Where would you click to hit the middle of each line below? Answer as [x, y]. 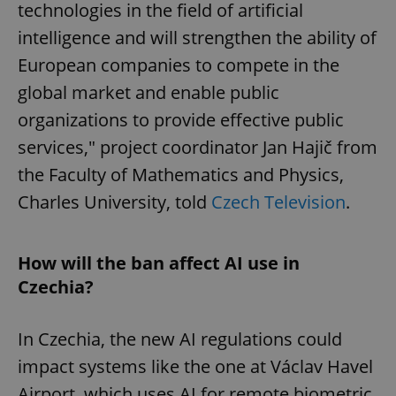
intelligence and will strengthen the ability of [197, 38]
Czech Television [278, 202]
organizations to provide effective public [181, 120]
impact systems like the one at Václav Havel [195, 367]
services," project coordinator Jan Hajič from [198, 148]
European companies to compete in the [179, 65]
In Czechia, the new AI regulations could [180, 339]
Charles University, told [114, 202]
